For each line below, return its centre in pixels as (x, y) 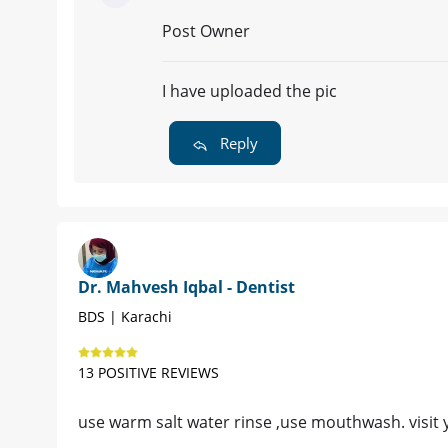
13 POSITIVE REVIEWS (148, 373)
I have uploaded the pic (249, 91)
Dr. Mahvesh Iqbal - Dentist (186, 287)
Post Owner (206, 31)
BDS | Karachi (125, 317)
